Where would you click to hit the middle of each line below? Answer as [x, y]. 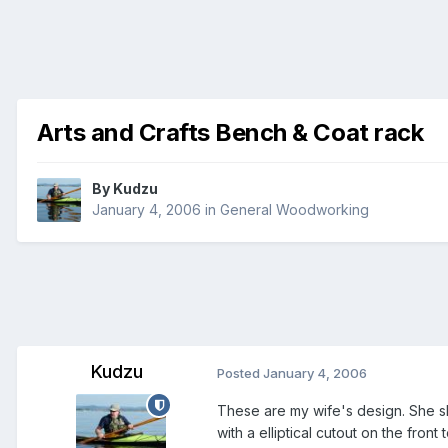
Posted [240, 373]
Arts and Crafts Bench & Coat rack [230, 132]
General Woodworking [294, 210]
